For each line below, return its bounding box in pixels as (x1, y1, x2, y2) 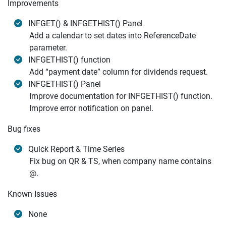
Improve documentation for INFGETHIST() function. (29, 91, 212, 101)
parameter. (29, 43, 67, 52)
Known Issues (8, 189, 57, 199)
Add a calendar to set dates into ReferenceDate (29, 31, 196, 40)
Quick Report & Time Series (28, 144, 125, 154)
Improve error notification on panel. (29, 103, 153, 113)
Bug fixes (8, 124, 40, 134)
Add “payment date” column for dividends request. (29, 67, 208, 77)
